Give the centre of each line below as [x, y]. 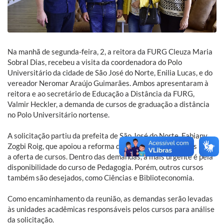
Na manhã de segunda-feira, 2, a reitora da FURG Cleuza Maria [110, 52]
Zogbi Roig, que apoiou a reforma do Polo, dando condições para [110, 146]
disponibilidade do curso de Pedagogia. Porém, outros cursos [105, 167]
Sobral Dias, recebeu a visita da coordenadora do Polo [95, 62]
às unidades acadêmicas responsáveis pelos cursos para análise [111, 209]
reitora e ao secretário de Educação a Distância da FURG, [101, 94]
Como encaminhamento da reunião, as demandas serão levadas [110, 199]
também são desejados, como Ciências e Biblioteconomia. [101, 178]
